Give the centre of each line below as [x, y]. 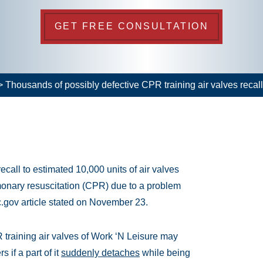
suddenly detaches [100, 252]
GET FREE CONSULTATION [131, 26]
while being [165, 252]
